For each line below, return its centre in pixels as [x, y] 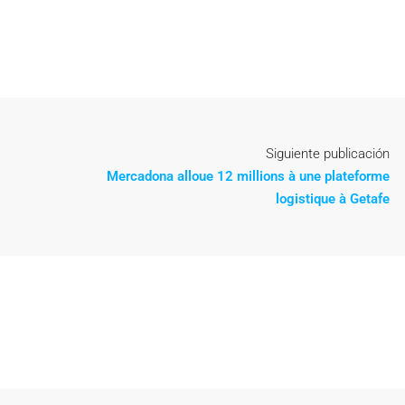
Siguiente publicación [328, 154]
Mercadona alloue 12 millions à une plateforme [248, 176]
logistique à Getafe [333, 199]
